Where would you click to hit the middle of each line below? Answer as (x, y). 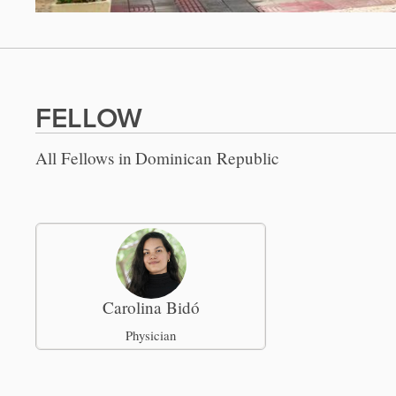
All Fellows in (84, 157)
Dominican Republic (207, 157)
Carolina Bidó (151, 307)
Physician (151, 335)
